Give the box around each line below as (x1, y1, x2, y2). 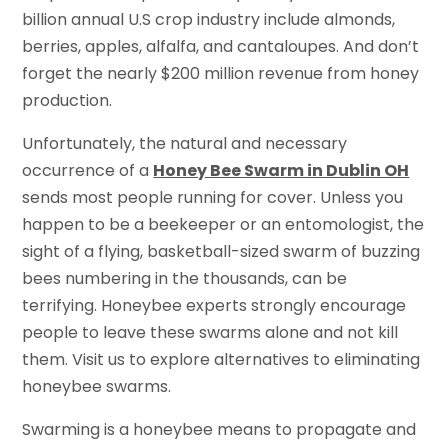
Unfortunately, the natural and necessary (22, 131, 348, 155)
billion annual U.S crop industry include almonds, (22, 7, 396, 31)
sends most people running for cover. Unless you (22, 185, 404, 209)
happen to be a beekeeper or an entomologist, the (22, 212, 425, 236)
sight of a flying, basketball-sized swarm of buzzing (22, 239, 421, 263)
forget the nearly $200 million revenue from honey (22, 61, 420, 85)
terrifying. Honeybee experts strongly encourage (22, 293, 407, 317)
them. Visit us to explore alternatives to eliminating (22, 347, 421, 371)
